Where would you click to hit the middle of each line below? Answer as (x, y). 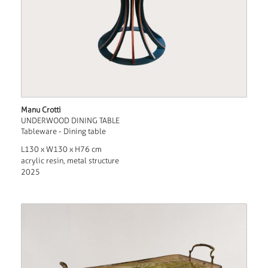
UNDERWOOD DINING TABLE (70, 120)
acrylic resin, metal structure (70, 160)
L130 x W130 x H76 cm (61, 149)
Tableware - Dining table (63, 131)
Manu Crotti (41, 109)
